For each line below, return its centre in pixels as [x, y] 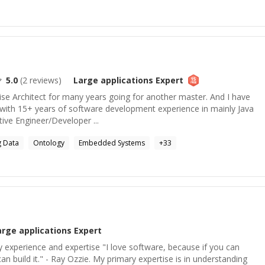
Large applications [113, 80]
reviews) [44, 80]
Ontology [49, 143]
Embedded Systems [112, 143]
